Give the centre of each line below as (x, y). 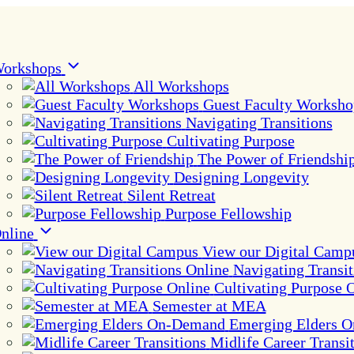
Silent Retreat (171, 195)
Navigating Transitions (259, 122)
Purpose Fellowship (228, 213)
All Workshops (181, 86)
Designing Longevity (241, 177)
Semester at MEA (209, 306)
